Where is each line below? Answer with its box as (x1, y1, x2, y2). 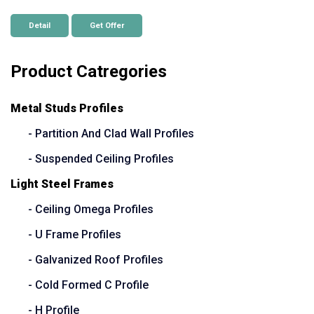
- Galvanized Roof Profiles (28, 253, 163, 267)
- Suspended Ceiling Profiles (28, 152, 174, 166)
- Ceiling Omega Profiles (28, 203, 153, 217)
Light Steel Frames (11, 177, 114, 191)
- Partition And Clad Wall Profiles (28, 127, 194, 141)
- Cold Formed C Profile (28, 278, 149, 292)
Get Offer (90, 21, 124, 31)
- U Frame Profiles (28, 228, 121, 242)
